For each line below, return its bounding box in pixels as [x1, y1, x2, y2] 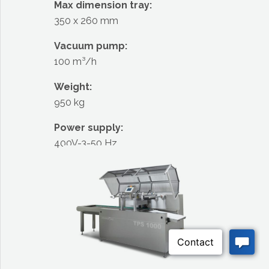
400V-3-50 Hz [53, 138, 117, 149]
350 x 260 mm [53, 15, 118, 26]
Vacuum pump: [53, 40, 127, 52]
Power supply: [53, 122, 123, 133]
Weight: [53, 81, 92, 92]
